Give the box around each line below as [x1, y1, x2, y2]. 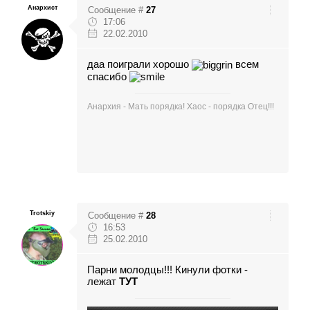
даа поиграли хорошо [87, 59, 192, 70]
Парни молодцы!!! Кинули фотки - [87, 264, 248, 275]
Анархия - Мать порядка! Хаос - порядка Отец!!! [87, 102, 274, 112]
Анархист [27, 4, 57, 11]
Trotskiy [30, 210, 55, 217]
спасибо [87, 71, 129, 82]
